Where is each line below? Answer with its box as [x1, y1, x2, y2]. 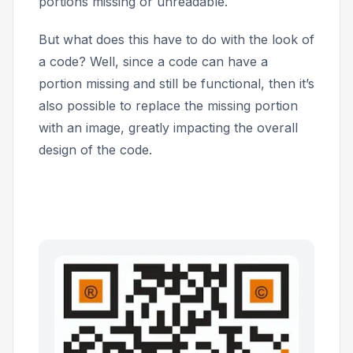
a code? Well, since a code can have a [39, 54, 268, 70]
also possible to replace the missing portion [39, 98, 298, 114]
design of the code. [39, 142, 152, 158]
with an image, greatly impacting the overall [39, 120, 298, 136]
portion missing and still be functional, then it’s [39, 76, 314, 92]
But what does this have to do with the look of [39, 32, 314, 48]
